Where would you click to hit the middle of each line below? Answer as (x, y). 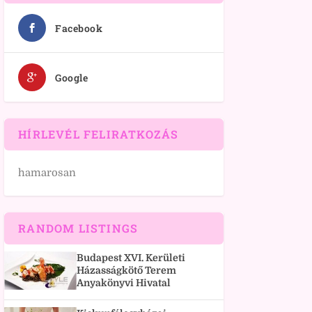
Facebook (79, 29)
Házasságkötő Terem (127, 271)
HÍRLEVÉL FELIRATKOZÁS (99, 134)
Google (72, 78)
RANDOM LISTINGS (78, 228)
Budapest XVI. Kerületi (131, 258)
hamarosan (47, 173)
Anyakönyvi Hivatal (124, 283)
